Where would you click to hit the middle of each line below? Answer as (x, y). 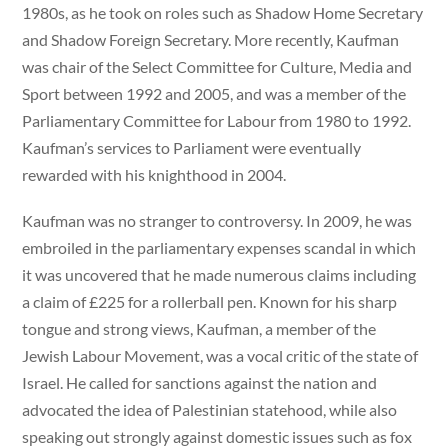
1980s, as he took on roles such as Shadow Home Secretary (223, 12)
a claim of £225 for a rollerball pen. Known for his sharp (210, 301)
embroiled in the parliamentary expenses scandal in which (219, 247)
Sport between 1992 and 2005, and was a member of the (214, 93)
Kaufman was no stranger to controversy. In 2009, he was (217, 220)
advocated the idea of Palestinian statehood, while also (210, 409)
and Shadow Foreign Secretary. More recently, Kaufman (211, 39)
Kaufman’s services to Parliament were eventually (192, 147)
